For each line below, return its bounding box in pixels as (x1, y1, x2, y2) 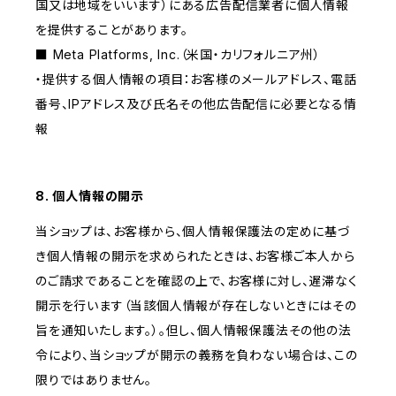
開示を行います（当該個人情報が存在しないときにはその (35, 298, 357, 314)
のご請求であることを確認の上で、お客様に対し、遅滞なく (35, 273, 358, 289)
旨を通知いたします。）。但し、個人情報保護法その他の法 (35, 323, 352, 339)
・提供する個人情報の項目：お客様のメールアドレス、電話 (35, 72, 357, 88)
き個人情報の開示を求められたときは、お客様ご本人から (35, 248, 355, 264)
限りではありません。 (35, 372, 152, 388)
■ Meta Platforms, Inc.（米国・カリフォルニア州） (35, 47, 321, 63)
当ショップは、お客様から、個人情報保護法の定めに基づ (35, 224, 351, 240)
